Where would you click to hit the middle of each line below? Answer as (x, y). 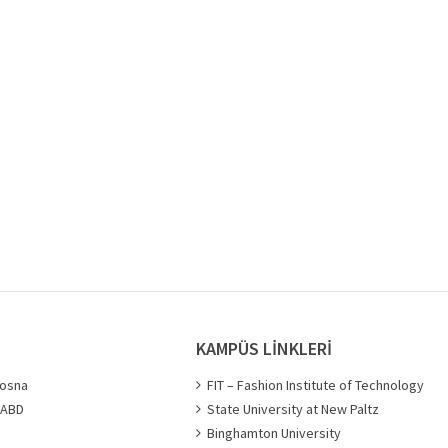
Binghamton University (274, 433)
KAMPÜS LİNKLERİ (264, 348)
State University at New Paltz (293, 409)
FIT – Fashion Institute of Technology (315, 385)
